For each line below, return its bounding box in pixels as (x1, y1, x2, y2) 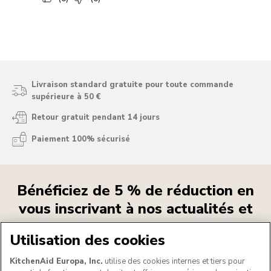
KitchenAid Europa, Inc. (10, 256, 103, 267)
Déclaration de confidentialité (110, 244, 225, 256)
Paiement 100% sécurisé (31, 134, 130, 145)
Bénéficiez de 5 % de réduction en (17, 181, 254, 201)
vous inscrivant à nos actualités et (18, 199, 253, 219)
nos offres (100, 217, 171, 237)
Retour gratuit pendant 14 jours (31, 112, 160, 123)
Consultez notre (45, 244, 109, 256)
